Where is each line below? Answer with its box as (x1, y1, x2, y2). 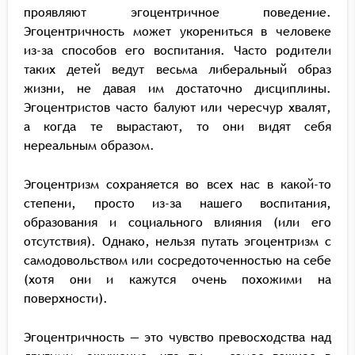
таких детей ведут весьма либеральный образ (24, 60, 331, 78)
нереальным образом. (24, 136, 155, 154)
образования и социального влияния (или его (24, 213, 331, 231)
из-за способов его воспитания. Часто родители (24, 41, 331, 59)
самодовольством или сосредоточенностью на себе (24, 251, 331, 269)
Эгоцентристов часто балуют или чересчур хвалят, (24, 98, 331, 116)
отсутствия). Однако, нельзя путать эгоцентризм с (24, 232, 331, 250)
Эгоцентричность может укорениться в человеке (24, 22, 331, 40)
